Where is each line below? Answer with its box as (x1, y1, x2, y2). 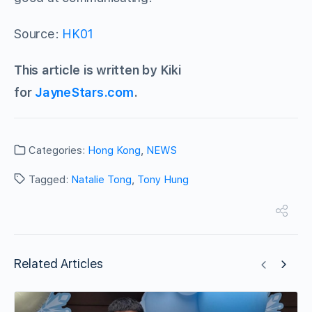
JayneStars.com (35, 85, 134, 100)
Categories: (26, 144, 88, 157)
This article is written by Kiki (14, 63, 181, 78)
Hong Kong (88, 144, 141, 157)
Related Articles (14, 256, 103, 272)
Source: (14, 26, 63, 42)
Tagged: (26, 173, 71, 187)
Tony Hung (137, 173, 189, 187)
